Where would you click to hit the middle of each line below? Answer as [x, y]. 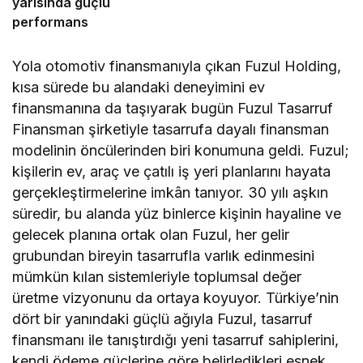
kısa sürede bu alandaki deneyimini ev [139, 87]
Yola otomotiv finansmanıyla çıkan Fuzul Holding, [177, 66]
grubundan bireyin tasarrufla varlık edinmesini [164, 255]
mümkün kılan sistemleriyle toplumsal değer [157, 276]
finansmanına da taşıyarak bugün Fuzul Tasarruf [173, 108]
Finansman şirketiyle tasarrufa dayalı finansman [171, 129]
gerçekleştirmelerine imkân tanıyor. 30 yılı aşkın [171, 192]
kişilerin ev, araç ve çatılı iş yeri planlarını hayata [172, 171]
